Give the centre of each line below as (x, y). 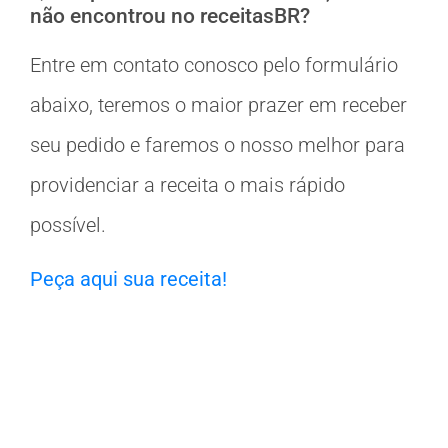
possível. (68, 224)
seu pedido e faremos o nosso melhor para (217, 144)
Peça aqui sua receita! (128, 279)
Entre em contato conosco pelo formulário (214, 64)
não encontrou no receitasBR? (170, 15)
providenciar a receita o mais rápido (187, 184)
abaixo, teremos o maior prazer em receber (218, 104)
